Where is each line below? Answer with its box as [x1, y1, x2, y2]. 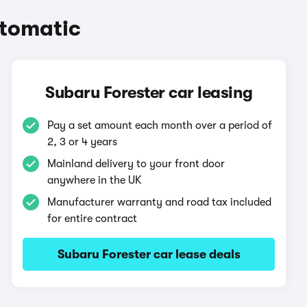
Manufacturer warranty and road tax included [47, 196, 272, 208]
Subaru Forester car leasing [45, 83, 253, 102]
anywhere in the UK [47, 174, 143, 186]
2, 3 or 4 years [47, 136, 118, 148]
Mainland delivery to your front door [47, 158, 225, 170]
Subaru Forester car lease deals [57, 247, 241, 261]
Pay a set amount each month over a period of [47, 119, 273, 132]
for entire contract [47, 212, 138, 225]
